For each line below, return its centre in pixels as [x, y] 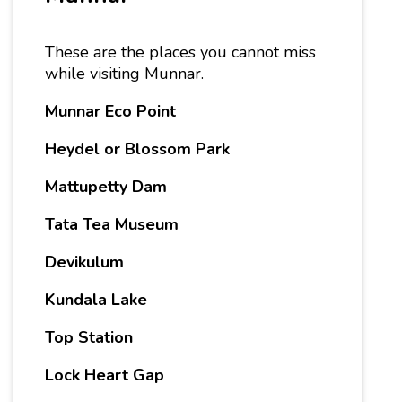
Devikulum [84, 262]
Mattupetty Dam [106, 187]
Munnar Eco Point [110, 112]
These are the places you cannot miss [180, 52]
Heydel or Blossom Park [140, 149]
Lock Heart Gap [107, 376]
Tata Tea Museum [112, 225]
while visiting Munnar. [127, 74]
